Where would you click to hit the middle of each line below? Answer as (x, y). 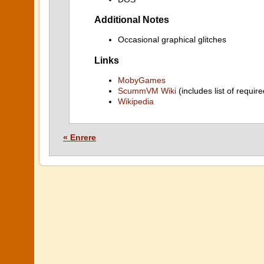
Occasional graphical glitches (172, 40)
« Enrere (80, 137)
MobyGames (142, 80)
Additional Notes (132, 19)
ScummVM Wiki (147, 91)
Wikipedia (136, 101)
